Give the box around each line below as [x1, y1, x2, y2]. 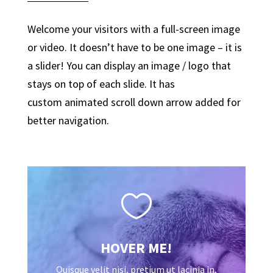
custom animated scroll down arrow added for [27, 94, 241, 109]
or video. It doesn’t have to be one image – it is [27, 40, 242, 54]
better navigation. [27, 113, 109, 127]
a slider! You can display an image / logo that [27, 58, 231, 73]
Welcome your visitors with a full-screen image [27, 21, 240, 36]
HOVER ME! [101, 238, 172, 257]
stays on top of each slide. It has [27, 76, 175, 91]
